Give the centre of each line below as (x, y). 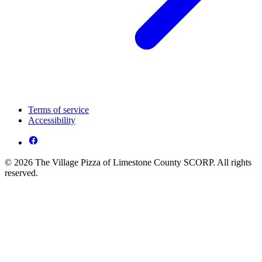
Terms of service (58, 110)
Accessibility (52, 120)
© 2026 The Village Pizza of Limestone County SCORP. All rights (128, 163)
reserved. (21, 173)
